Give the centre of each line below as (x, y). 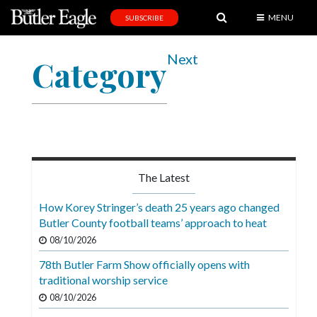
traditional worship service (103, 280)
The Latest (164, 178)
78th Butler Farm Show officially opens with (144, 265)
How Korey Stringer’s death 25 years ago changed (159, 207)
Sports (25, 69)
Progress (31, 270)
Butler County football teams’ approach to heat (153, 223)
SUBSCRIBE (145, 18)
